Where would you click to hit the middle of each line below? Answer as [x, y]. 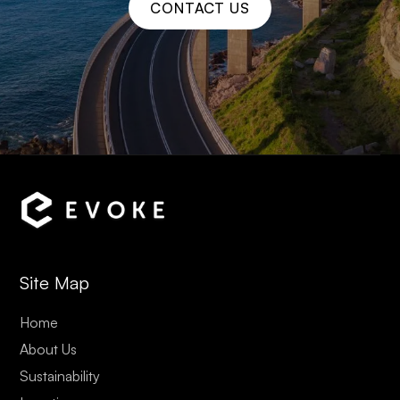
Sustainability [60, 375]
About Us [49, 349]
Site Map [55, 282]
